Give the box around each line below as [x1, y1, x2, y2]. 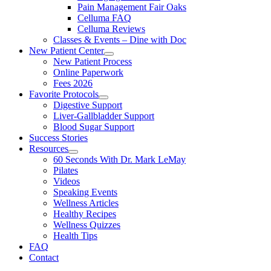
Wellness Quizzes [53, 219, 120, 230]
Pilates [53, 165, 78, 175]
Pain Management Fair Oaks [77, 1, 186, 12]
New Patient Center [29, 45, 104, 56]
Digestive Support [53, 99, 122, 110]
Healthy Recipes [53, 208, 116, 219]
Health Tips [53, 230, 97, 241]
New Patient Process [53, 56, 132, 67]
